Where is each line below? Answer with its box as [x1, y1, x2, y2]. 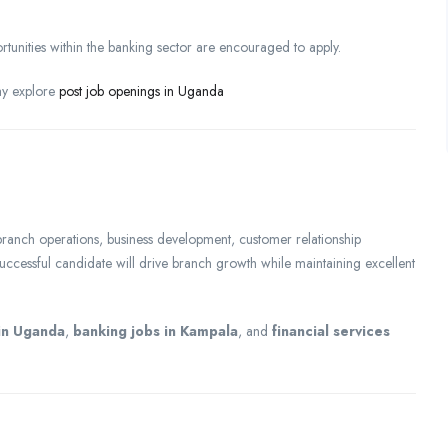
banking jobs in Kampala [73, 320, 238, 341]
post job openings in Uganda [59, 80, 224, 101]
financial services [272, 320, 390, 341]
